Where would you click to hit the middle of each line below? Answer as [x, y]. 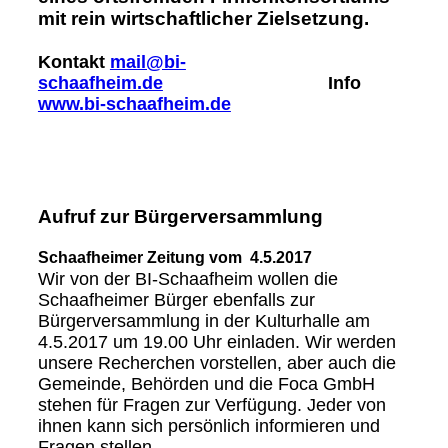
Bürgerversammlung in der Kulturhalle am [203, 321]
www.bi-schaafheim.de [134, 104]
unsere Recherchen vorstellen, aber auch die [216, 363]
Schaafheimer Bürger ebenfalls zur [176, 300]
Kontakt [73, 62]
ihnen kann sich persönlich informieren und [208, 426]
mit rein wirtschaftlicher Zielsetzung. [203, 19]
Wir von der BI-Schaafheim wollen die [187, 279]
